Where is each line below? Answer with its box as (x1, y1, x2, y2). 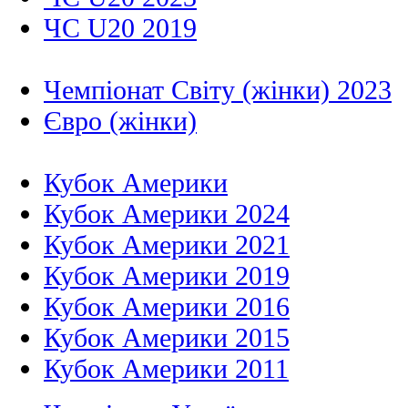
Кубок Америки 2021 (44, 229, 290, 260)
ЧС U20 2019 (44, 13, 197, 44)
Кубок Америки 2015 (44, 322, 290, 353)
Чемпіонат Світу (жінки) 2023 (44, 75, 392, 106)
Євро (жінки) (44, 106, 197, 137)
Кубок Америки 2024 (44, 199, 290, 229)
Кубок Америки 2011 (44, 353, 289, 384)
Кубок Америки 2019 (44, 260, 290, 291)
